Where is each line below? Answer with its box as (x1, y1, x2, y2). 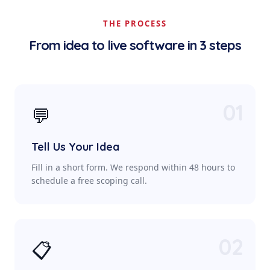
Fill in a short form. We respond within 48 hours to (31, 162, 235, 173)
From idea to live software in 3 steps (29, 37, 241, 54)
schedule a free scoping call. (31, 175, 147, 186)
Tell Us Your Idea (31, 140, 119, 154)
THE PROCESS (103, 18, 167, 29)
